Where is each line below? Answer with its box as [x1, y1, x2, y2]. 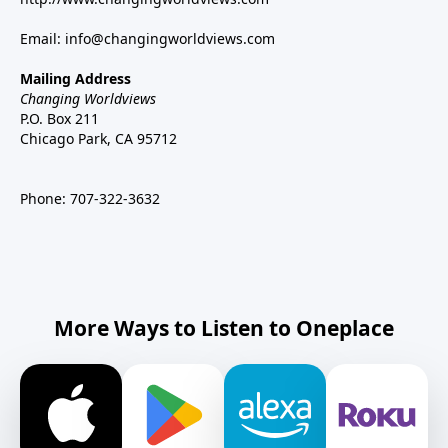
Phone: [20, 189, 70, 209]
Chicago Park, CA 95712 [20, 129, 177, 149]
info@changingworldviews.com [65, 29, 275, 49]
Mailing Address [20, 69, 131, 89]
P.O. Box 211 [20, 109, 99, 129]
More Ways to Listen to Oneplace [54, 314, 394, 343]
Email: [20, 29, 65, 49]
